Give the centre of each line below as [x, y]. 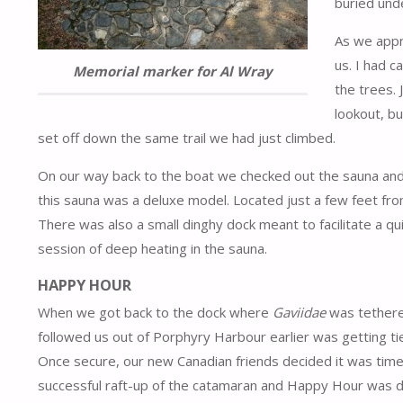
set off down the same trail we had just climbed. [187, 138]
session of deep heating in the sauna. [152, 249]
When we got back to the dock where [155, 313]
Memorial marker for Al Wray [173, 71]
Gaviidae [299, 313]
